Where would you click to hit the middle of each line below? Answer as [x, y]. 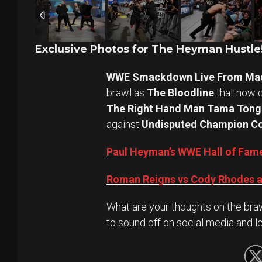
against [124, 125]
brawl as [127, 93]
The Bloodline [180, 93]
